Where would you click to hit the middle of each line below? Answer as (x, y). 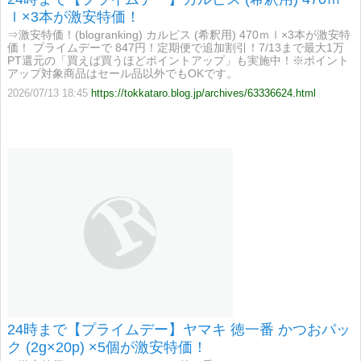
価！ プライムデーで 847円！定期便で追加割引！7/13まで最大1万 (176, 48)
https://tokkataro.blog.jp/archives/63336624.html (203, 93)
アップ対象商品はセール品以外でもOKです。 (122, 73)
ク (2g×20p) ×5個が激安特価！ (107, 348)
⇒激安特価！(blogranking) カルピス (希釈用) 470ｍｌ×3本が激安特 (179, 35)
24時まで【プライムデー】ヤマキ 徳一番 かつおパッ (179, 330)
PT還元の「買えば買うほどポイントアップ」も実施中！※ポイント (178, 60)
